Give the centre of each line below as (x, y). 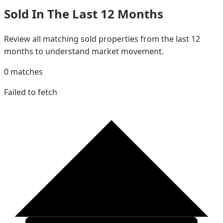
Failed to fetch (31, 92)
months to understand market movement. (84, 52)
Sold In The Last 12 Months (84, 13)
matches (26, 72)
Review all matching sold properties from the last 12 (102, 39)
